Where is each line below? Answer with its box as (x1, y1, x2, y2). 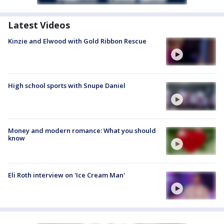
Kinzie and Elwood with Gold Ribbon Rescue (8, 36, 146, 46)
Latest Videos (8, 19, 70, 31)
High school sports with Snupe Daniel (8, 81, 125, 90)
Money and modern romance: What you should (8, 125, 156, 135)
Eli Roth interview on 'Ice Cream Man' (8, 170, 125, 179)
